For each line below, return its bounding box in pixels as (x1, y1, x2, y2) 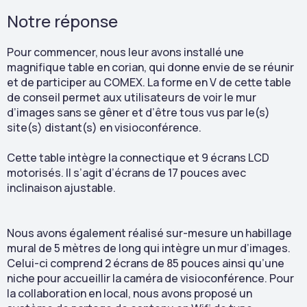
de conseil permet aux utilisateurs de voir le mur (7, 90, 256, 105)
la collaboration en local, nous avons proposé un (7, 286, 252, 301)
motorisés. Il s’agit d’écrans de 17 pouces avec (7, 165, 246, 180)
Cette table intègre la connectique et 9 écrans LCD (7, 150, 269, 165)
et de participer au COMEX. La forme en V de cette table (7, 75, 291, 90)
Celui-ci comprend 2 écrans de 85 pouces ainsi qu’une (7, 256, 284, 271)
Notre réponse (7, 10, 118, 32)
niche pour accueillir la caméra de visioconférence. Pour (7, 271, 294, 286)
